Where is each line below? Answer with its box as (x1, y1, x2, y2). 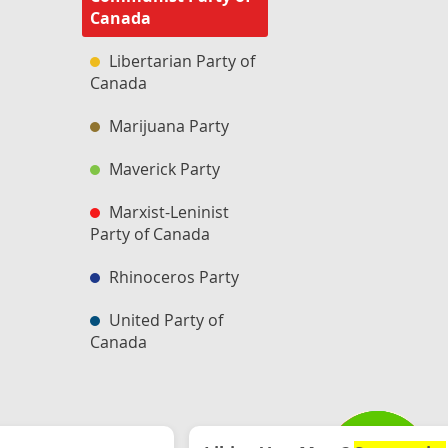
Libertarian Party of (105, 50, 255, 72)
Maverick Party (105, 158, 220, 180)
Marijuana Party (105, 115, 229, 137)
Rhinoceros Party (105, 266, 239, 288)
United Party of (105, 309, 223, 331)
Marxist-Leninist (105, 201, 229, 223)
